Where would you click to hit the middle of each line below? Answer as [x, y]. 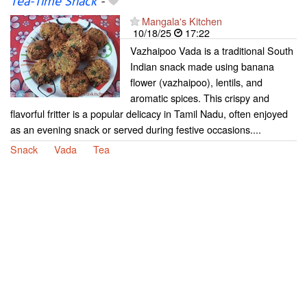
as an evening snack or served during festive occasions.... [136, 129]
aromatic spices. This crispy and [200, 97]
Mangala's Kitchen [182, 21]
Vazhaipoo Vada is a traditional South [212, 50]
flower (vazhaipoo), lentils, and [196, 82]
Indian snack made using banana [202, 66]
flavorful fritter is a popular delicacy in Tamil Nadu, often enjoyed [149, 113]
